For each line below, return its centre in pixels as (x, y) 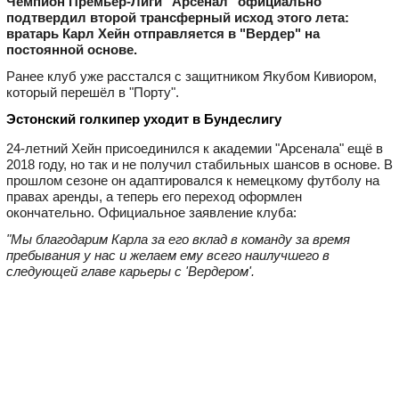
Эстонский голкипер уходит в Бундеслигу (144, 118)
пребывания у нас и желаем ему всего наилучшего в (168, 255)
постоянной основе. (72, 49)
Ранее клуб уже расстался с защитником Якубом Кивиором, (191, 76)
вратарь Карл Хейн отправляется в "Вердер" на (163, 33)
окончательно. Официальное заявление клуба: (151, 212)
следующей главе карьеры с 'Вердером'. (130, 271)
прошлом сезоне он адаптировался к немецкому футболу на (193, 180)
